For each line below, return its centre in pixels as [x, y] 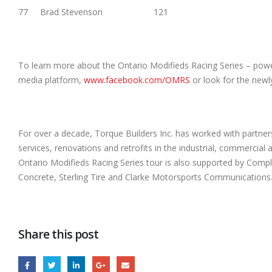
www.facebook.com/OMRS [137, 80]
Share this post [59, 234]
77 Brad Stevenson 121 [93, 12]
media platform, [51, 80]
